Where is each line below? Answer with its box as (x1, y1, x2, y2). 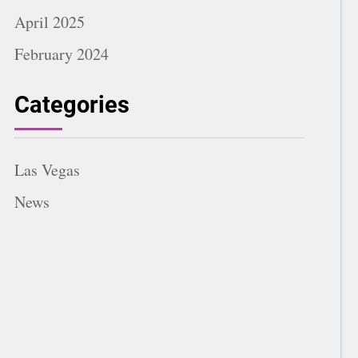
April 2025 (14, 10, 85, 33)
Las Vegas (14, 158, 80, 181)
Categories (14, 90, 129, 118)
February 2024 (14, 42, 109, 65)
